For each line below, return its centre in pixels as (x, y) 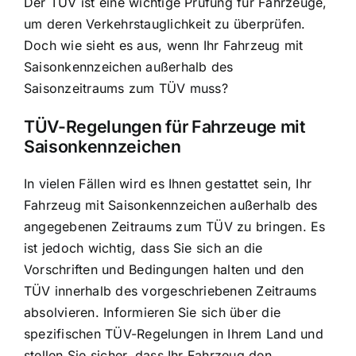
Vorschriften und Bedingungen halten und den (164, 269)
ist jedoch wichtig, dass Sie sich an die (143, 248)
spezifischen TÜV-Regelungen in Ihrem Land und (174, 333)
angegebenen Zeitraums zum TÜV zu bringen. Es (175, 226)
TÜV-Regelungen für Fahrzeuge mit (165, 126)
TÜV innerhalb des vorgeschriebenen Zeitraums (170, 290)
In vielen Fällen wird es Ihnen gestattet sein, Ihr (168, 183)
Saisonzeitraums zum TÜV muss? (126, 89)
